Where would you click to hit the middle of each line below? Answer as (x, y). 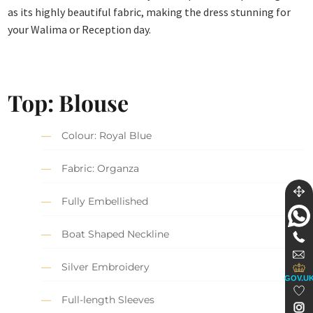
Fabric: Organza (101, 169)
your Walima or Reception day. (80, 29)
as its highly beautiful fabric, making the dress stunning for (150, 12)
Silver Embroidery (106, 267)
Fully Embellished (105, 202)
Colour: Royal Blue (107, 136)
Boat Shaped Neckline (116, 234)
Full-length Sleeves (108, 300)
